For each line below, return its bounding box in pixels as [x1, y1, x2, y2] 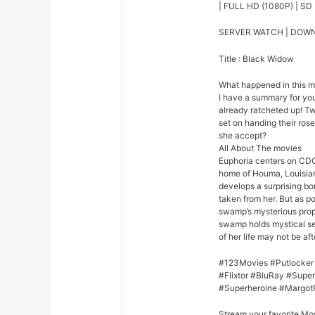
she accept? [219, 129, 267, 141]
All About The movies [219, 142, 302, 153]
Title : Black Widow [219, 53, 295, 64]
